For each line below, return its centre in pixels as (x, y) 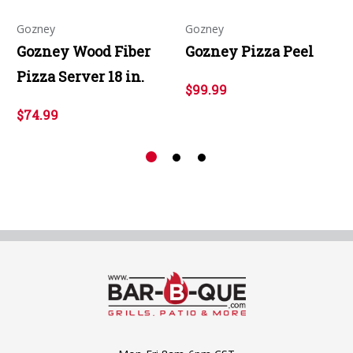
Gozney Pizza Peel (249, 51)
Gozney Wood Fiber (84, 51)
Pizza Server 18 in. (80, 76)
